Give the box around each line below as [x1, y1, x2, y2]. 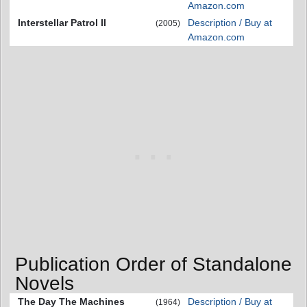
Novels [15, 272, 74, 294]
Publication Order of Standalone [15, 253, 292, 275]
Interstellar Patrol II [18, 17, 106, 28]
